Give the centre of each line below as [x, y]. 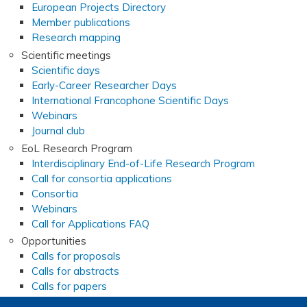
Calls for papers [69, 286]
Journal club [58, 130]
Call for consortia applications [102, 178]
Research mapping [76, 38]
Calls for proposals [76, 256]
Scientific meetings [66, 55]
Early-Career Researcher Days [104, 85]
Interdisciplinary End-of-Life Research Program [143, 163]
